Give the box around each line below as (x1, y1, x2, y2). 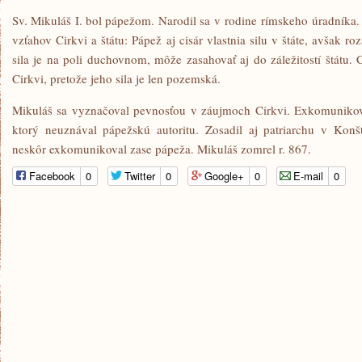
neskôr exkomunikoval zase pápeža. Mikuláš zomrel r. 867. (12, 141, 311, 157)
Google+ (204, 168, 244, 183)
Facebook (29, 168, 75, 183)
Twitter (124, 168, 155, 183)
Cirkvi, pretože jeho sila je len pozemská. (12, 70, 221, 86)
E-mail (293, 168, 323, 183)
